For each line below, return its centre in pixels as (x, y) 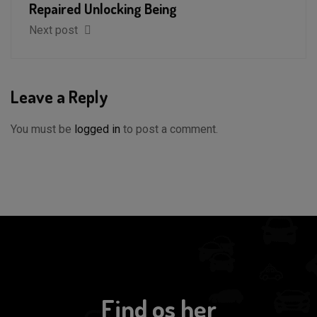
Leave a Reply (59, 96)
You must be (42, 129)
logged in (97, 129)
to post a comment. (169, 129)
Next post (55, 30)
